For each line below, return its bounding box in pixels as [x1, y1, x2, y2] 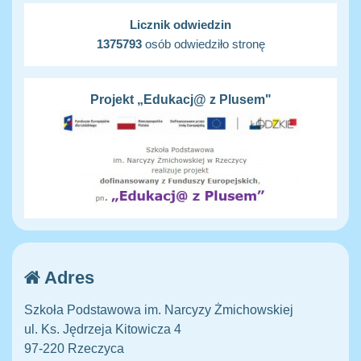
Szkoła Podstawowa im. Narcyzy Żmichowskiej [24, 303, 293, 317]
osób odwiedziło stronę [141, 37, 265, 52]
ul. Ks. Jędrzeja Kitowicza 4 [24, 322, 181, 337]
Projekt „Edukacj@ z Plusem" [89, 93, 272, 107]
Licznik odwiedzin [130, 18, 231, 32]
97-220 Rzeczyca [24, 342, 124, 356]
